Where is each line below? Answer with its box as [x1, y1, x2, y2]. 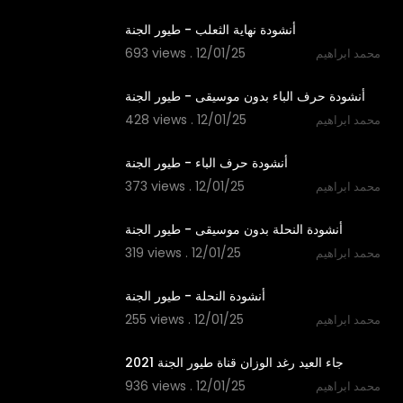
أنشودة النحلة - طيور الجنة [124, 287, 265, 305]
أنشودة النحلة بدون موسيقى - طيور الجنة [124, 220, 343, 238]
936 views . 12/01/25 [124, 377, 246, 395]
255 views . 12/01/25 [124, 310, 244, 328]
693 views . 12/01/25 [124, 44, 246, 62]
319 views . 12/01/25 [124, 244, 241, 262]
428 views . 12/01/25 [124, 111, 246, 129]
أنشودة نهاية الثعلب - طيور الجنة [124, 21, 296, 39]
